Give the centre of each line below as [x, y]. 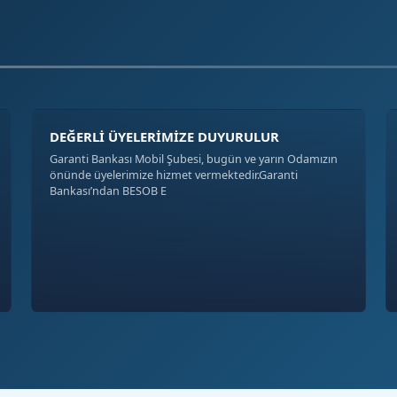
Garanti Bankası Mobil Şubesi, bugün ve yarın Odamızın [193, 159]
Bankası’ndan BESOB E [108, 191]
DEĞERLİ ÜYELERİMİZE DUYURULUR [164, 137]
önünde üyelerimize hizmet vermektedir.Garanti [173, 175]
